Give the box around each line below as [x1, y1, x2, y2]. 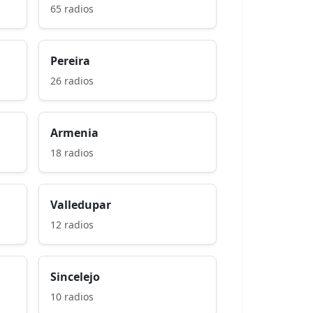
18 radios [50, 145, 94, 159]
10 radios [50, 289, 94, 303]
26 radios [50, 73, 94, 87]
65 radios [50, 1, 94, 15]
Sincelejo [50, 268, 100, 284]
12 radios [50, 217, 94, 231]
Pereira [50, 52, 90, 68]
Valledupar [50, 196, 111, 212]
